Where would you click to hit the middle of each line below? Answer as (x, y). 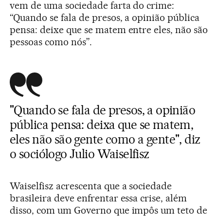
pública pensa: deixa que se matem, (102, 125)
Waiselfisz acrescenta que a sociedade (91, 186)
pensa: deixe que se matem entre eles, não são (109, 30)
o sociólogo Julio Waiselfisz (80, 154)
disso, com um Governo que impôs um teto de (109, 210)
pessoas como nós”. (51, 42)
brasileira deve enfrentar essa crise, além (99, 198)
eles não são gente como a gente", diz (105, 139)
